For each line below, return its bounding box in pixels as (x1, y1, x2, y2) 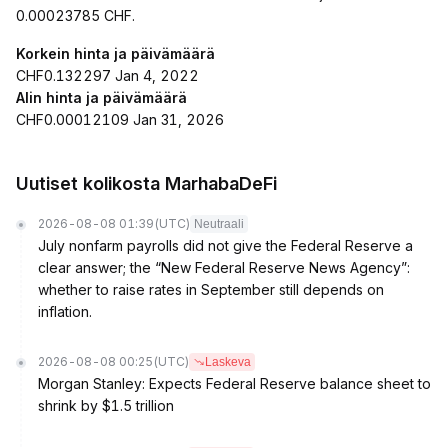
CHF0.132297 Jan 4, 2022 (16, 67, 199, 84)
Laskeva (205, 355, 251, 369)
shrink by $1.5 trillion (38, 397, 174, 414)
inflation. (38, 303, 92, 320)
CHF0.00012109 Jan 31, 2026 (16, 111, 224, 128)
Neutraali (194, 217, 244, 231)
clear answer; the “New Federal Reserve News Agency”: (38, 259, 410, 276)
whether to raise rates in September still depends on (38, 281, 384, 298)
